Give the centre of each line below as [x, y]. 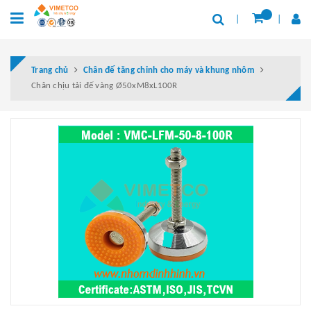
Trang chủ [50, 70]
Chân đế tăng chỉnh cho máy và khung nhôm [169, 70]
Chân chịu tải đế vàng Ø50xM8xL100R [104, 85]
